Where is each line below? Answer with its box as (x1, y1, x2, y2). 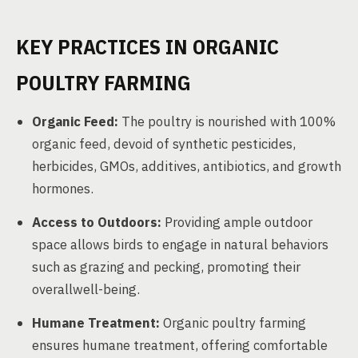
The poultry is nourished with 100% (118, 113, 336, 130)
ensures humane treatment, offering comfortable (32, 336, 328, 354)
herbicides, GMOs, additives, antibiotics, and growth (32, 157, 341, 175)
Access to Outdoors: (32, 213, 161, 231)
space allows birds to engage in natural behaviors (32, 236, 328, 253)
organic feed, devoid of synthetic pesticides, (32, 135, 296, 153)
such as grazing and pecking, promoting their (32, 258, 300, 276)
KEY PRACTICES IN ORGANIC (16, 33, 279, 60)
